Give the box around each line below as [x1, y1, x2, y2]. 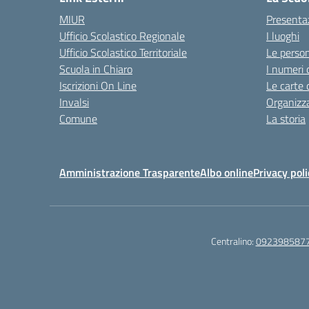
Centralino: [210, 234, 256, 248]
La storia [266, 110, 306, 127]
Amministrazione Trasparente [59, 164, 200, 181]
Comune [59, 110, 97, 127]
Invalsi [59, 94, 89, 110]
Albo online [200, 164, 253, 181]
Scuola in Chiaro [59, 61, 132, 77]
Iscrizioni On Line [59, 77, 137, 94]
